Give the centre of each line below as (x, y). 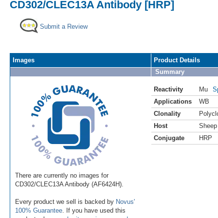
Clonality (167, 113)
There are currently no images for (62, 175)
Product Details (177, 60)
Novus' (125, 201)
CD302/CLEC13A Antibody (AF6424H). (69, 184)
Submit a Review (64, 26)
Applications (173, 101)
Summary (170, 72)
